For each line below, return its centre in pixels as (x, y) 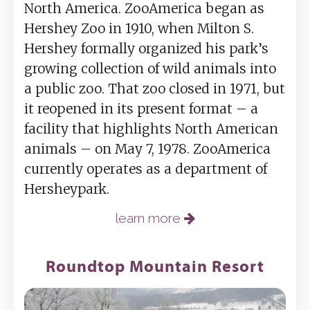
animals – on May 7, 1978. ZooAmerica (147, 149)
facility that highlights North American (151, 129)
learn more (149, 218)
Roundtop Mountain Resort (155, 266)
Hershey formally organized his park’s (146, 49)
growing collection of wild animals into (150, 69)
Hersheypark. (67, 189)
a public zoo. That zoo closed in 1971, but (155, 89)
